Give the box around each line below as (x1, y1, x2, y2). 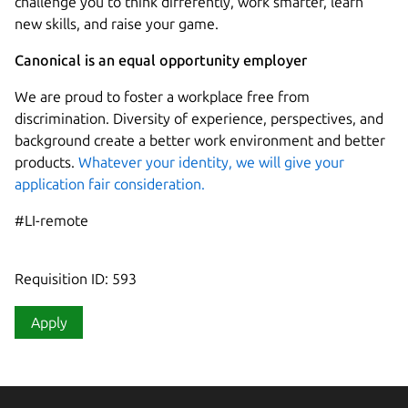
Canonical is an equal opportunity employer (15, 51, 307, 68)
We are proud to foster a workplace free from (15, 87, 310, 105)
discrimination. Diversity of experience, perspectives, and (15, 109, 383, 127)
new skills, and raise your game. (15, 15, 219, 32)
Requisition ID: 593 (15, 270, 137, 287)
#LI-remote (15, 211, 88, 229)
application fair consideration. (15, 175, 205, 192)
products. (15, 153, 75, 170)
